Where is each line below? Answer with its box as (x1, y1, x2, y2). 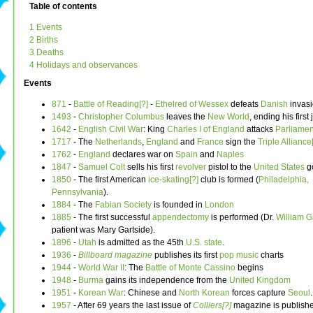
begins (235, 263, 263, 273)
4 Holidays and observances (29, 60, 138, 71)
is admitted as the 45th (96, 238, 186, 248)
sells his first (125, 162, 175, 173)
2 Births (29, 35, 58, 45)
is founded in (152, 200, 205, 210)
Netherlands (95, 137, 142, 147)
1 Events (29, 22, 62, 33)
